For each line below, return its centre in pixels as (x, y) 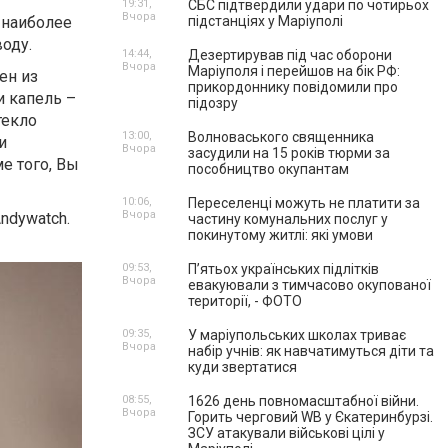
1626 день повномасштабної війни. (303, 401)
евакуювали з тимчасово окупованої (309, 285)
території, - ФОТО (245, 301)
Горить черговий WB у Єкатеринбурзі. (310, 417)
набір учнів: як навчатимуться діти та (311, 351)
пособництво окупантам (268, 169)
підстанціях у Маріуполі (265, 21)
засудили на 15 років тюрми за (289, 153)
